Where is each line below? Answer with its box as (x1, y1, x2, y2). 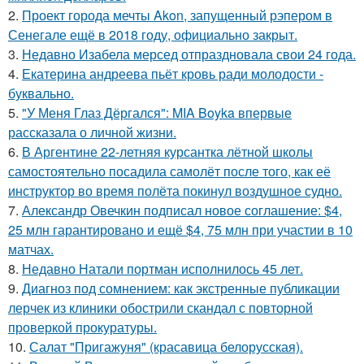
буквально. (8, 84, 74, 103)
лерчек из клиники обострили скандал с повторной (8, 298, 313, 318)
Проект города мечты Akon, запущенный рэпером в (22, 6, 332, 25)
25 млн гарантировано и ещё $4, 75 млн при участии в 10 (8, 220, 353, 240)
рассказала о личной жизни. (8, 123, 176, 142)
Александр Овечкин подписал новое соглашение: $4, (22, 201, 342, 220)
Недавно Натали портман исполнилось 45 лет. (22, 259, 303, 279)
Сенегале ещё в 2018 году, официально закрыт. (8, 25, 297, 45)
